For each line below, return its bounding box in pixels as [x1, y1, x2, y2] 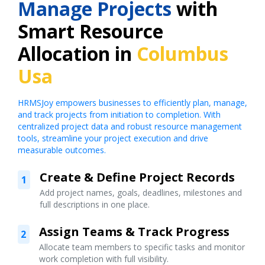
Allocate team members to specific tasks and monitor [38, 241, 245, 253]
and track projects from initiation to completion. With [18, 109, 221, 121]
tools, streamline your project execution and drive [18, 132, 208, 144]
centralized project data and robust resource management [18, 121, 242, 132]
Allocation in [18, 41, 137, 67]
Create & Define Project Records [40, 169, 235, 186]
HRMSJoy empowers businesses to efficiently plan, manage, [18, 97, 247, 109]
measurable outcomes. [18, 144, 106, 156]
